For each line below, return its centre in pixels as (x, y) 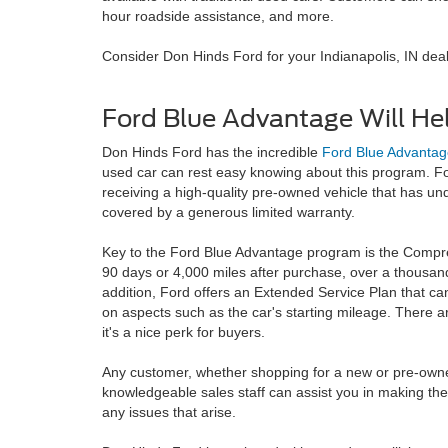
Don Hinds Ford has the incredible (212, 152)
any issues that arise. (169, 412)
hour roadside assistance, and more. (218, 16)
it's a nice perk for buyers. (183, 332)
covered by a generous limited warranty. (228, 212)
